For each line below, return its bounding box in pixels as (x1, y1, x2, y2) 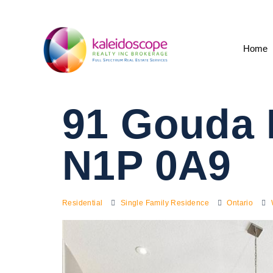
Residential (62, 198, 103, 207)
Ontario (227, 198, 253, 207)
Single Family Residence (120, 198, 210, 207)
